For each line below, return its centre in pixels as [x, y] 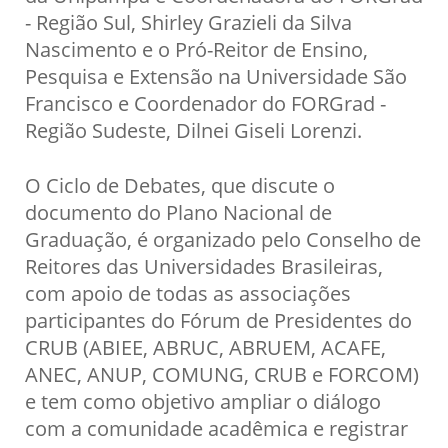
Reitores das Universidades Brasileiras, [204, 265]
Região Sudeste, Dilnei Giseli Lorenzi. [193, 129]
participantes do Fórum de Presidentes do [218, 319]
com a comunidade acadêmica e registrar [216, 427]
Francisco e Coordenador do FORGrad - [205, 102]
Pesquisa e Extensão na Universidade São [216, 75]
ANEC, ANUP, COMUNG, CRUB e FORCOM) [222, 373]
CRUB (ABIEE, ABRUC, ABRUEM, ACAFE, [205, 346]
